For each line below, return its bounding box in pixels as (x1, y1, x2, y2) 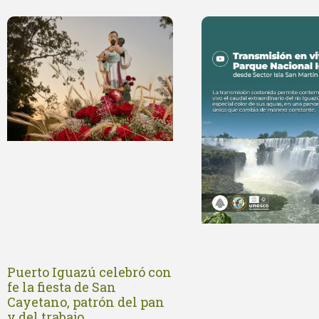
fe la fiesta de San (7, 278, 116, 296)
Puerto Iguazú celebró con (7, 263, 172, 281)
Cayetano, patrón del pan (7, 293, 164, 311)
